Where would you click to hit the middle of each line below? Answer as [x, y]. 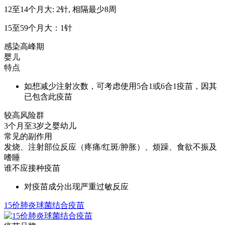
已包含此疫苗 [48, 96]
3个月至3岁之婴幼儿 [40, 126]
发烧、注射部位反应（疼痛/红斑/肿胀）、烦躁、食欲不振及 [110, 147]
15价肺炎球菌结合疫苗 [44, 205]
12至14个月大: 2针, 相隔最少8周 [60, 9]
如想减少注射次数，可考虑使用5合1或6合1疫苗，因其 [121, 86]
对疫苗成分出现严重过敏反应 [76, 186]
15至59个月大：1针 [38, 28]
